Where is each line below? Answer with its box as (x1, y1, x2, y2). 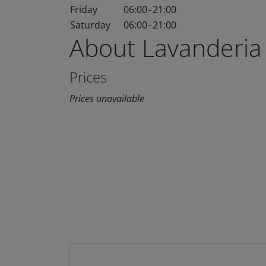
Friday (70, 3, 97, 16)
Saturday (70, 18, 110, 31)
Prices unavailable (69, 92, 144, 105)
